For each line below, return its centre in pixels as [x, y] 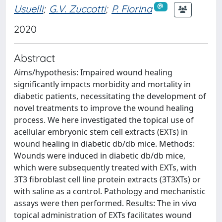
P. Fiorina [132, 8]
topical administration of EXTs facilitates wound [103, 215]
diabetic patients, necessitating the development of [110, 96]
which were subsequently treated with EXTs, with [105, 167]
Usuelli [28, 8]
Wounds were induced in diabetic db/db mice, [100, 156]
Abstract [34, 58]
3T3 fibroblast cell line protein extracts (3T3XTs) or [107, 179]
